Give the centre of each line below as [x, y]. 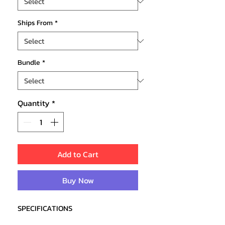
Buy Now [78, 181]
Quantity [34, 103]
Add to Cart [78, 154]
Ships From [35, 23]
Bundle [29, 63]
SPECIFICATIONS [45, 208]
